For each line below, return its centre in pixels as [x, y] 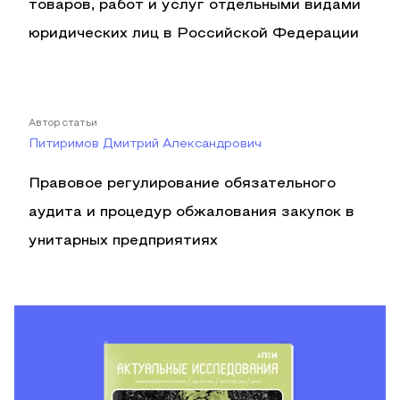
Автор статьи [63, 123]
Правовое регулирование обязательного [182, 184]
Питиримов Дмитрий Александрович [145, 144]
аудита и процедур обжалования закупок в [192, 212]
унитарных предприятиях [123, 241]
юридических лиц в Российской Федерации [194, 34]
